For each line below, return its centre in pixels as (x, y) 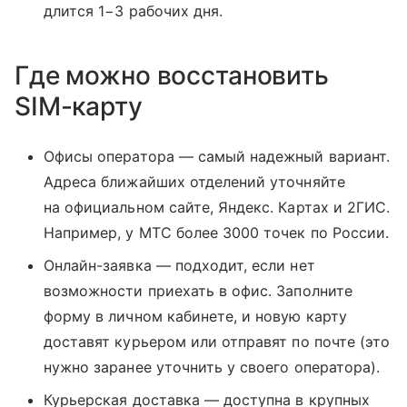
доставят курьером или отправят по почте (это (217, 341)
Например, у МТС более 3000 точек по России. (217, 232)
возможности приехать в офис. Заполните (198, 290)
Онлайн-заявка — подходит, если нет (179, 265)
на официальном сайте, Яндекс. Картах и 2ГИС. (217, 207)
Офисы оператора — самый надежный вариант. (217, 156)
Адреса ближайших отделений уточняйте (194, 181)
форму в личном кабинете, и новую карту (195, 316)
